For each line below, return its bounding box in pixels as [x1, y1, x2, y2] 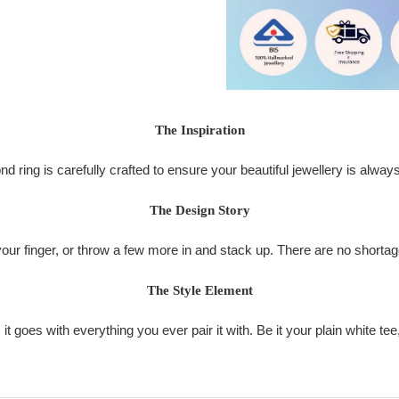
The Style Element [146, 283, 253, 298]
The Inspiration [154, 123, 245, 138]
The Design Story [149, 203, 250, 218]
